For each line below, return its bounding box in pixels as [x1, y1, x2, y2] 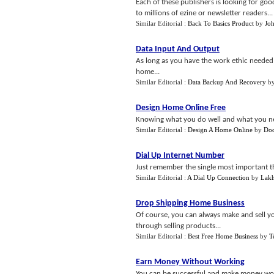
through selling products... [136, 222, 221, 230]
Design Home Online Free [136, 103, 226, 113]
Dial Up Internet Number [136, 151, 224, 160]
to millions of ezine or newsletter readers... [136, 9, 273, 17]
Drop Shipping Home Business [136, 199, 245, 208]
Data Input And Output [136, 45, 220, 54]
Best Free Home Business [188, 232, 258, 240]
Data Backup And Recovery [188, 78, 266, 86]
